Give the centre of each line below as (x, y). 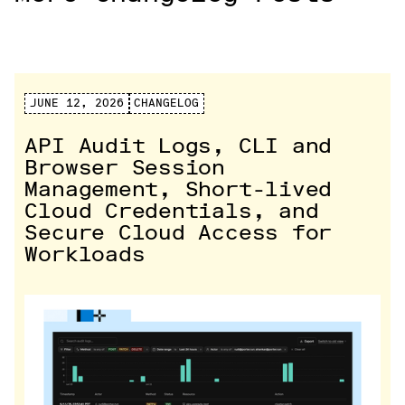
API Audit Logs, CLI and (179, 145)
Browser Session (125, 167)
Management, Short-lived (179, 188)
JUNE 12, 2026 (77, 104)
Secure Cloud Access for (179, 232)
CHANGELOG (167, 104)
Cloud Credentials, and (172, 210)
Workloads (85, 254)
